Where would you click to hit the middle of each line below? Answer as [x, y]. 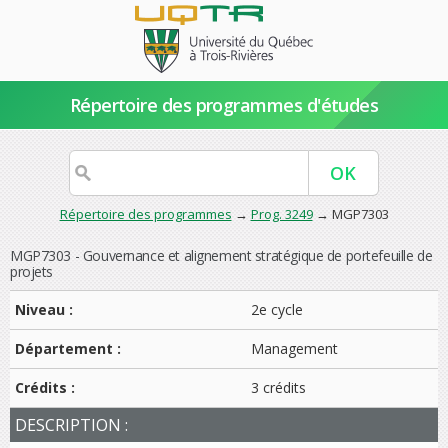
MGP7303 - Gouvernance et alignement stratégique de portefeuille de [221, 255]
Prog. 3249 [281, 214]
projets [32, 271]
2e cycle [277, 309]
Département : [70, 348]
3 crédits [278, 387]
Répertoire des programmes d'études [224, 105]
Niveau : [46, 309]
